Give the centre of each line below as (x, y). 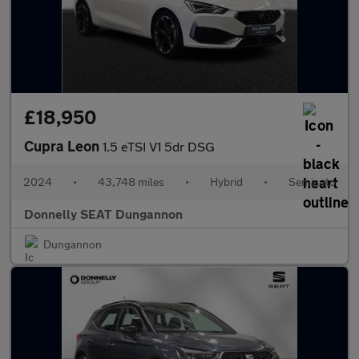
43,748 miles (131, 182)
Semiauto (312, 182)
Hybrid (226, 182)
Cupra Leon (63, 146)
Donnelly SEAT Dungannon (103, 214)
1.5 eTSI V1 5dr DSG (159, 146)
